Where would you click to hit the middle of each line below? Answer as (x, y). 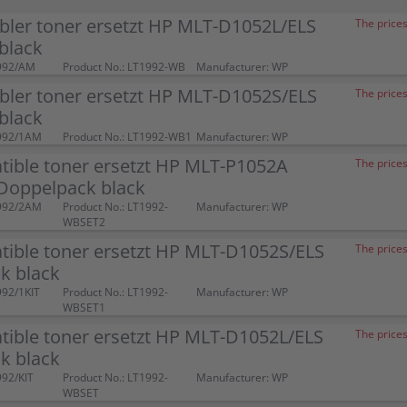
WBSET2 (84, 222)
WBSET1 (84, 308)
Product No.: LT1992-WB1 (127, 137)
